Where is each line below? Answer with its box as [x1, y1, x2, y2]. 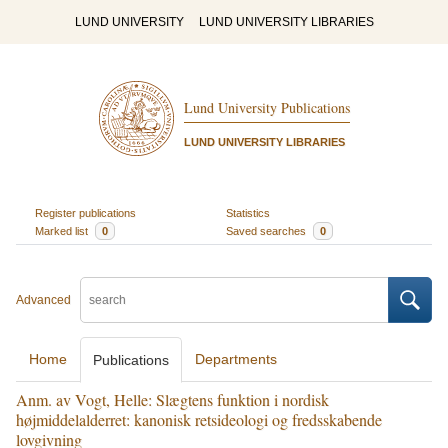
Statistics [226, 206, 270, 219]
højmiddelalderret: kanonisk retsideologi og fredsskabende [16, 409, 382, 430]
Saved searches [226, 224, 309, 237]
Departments [195, 351, 277, 367]
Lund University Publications [183, 98, 350, 118]
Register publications [34, 206, 136, 219]
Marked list [34, 224, 91, 237]
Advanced [16, 293, 71, 307]
